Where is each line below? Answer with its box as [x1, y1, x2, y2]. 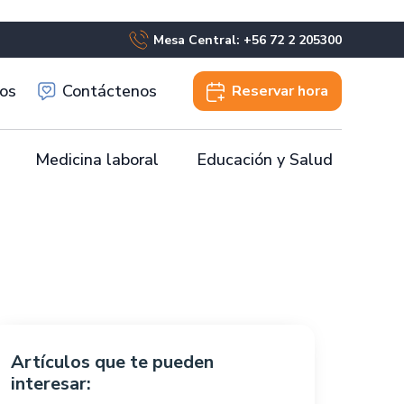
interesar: [10, 372, 91, 396]
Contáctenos [62, 79, 158, 102]
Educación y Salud [196, 149, 333, 170]
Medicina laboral [34, 149, 159, 170]
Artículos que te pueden [10, 350, 214, 374]
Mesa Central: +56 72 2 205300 [153, 31, 342, 49]
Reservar [232, 81, 294, 101]
